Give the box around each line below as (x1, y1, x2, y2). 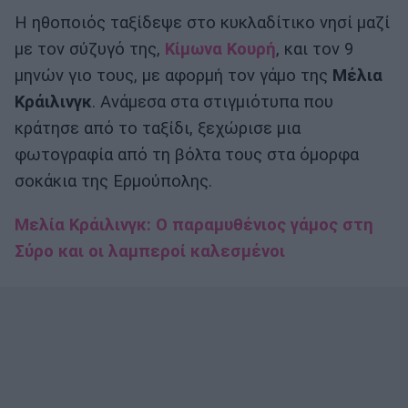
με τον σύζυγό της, (15, 39, 165, 60)
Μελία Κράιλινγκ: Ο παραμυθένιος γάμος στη (15, 215, 373, 236)
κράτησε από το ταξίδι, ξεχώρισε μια (15, 118, 301, 139)
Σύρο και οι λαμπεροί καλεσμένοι (15, 241, 285, 262)
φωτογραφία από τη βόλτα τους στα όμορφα (15, 145, 359, 166)
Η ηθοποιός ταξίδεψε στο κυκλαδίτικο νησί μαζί (15, 13, 390, 34)
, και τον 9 (276, 39, 353, 60)
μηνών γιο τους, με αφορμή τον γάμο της (15, 66, 332, 87)
